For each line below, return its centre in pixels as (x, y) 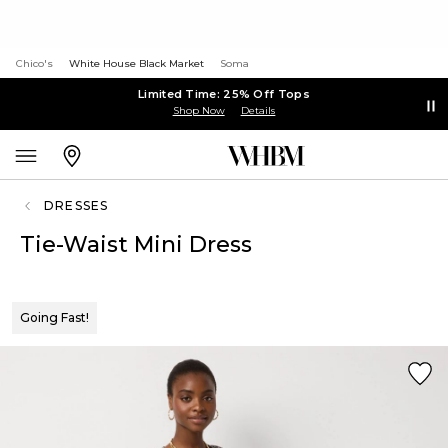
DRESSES (76, 205)
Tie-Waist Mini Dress (136, 244)
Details (258, 110)
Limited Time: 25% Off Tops (224, 93)
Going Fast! (54, 317)
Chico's (34, 63)
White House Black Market (136, 63)
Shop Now (198, 110)
